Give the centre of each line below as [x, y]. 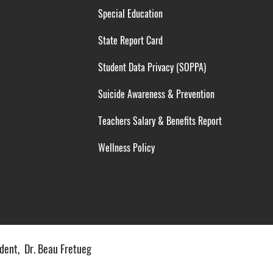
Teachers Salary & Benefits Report [159, 121]
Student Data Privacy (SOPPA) [152, 67]
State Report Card [131, 40]
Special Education [131, 13]
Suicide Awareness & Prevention [157, 94]
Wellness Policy [126, 147]
